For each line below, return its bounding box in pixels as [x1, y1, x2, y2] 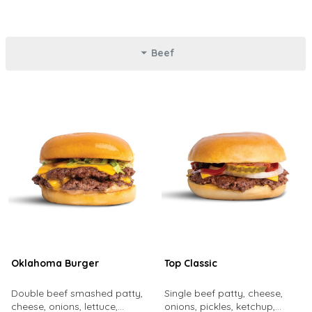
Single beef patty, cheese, [164, 287, 283, 299]
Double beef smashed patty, [10, 287, 143, 299]
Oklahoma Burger [10, 257, 99, 270]
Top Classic [164, 257, 217, 270]
